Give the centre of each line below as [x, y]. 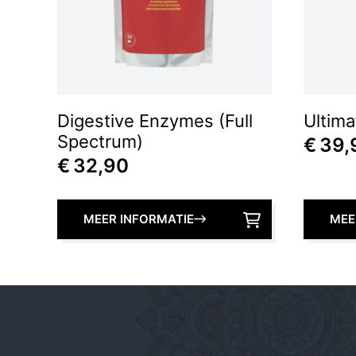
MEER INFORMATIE [139, 219]
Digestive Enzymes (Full [155, 120]
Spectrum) [100, 141]
